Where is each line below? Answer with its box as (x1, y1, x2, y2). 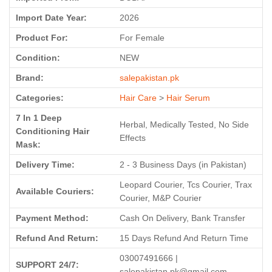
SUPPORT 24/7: (16, 260, 79, 270)
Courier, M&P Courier (120, 193, 202, 203)
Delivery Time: (16, 160, 75, 169)
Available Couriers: (16, 186, 94, 196)
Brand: (16, 73, 44, 83)
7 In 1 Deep (16, 113, 62, 123)
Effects (120, 133, 146, 143)
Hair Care (120, 93, 157, 103)
